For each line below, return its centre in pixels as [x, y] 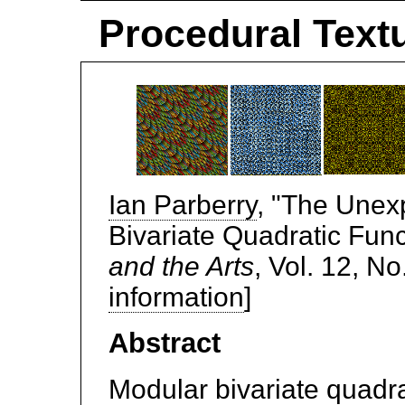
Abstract [165, 343]
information [176, 297]
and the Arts [181, 266]
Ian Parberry [183, 205]
